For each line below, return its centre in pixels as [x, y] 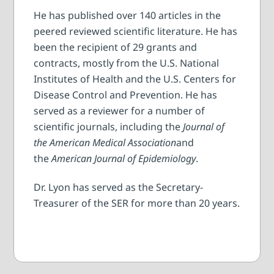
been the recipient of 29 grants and [116, 47]
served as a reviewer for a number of [120, 111]
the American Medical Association [105, 143]
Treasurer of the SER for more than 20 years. [137, 203]
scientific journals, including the [109, 127]
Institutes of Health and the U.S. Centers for [135, 79]
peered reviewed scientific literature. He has [136, 31]
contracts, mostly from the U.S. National [127, 63]
